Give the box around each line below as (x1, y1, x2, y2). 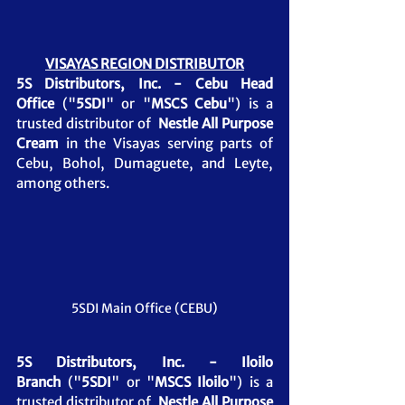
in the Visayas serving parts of (65, 134, 274, 152)
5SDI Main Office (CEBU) (71, 300, 218, 317)
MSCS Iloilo (155, 373, 230, 391)
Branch (16, 373, 61, 391)
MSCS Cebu (150, 94, 227, 112)
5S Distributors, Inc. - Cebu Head (16, 74, 273, 92)
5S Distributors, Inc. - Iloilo (16, 353, 273, 372)
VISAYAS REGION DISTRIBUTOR (45, 54, 244, 72)
